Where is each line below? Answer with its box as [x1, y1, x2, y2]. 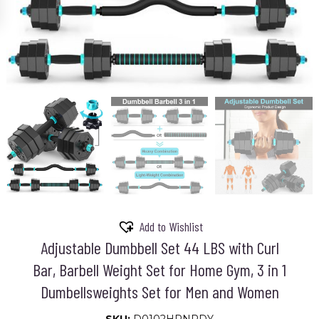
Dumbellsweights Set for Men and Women [40, 281, 279, 302]
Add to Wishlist [139, 219, 203, 235]
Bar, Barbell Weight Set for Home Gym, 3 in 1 [33, 258, 286, 280]
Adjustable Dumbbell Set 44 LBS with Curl [40, 236, 279, 258]
